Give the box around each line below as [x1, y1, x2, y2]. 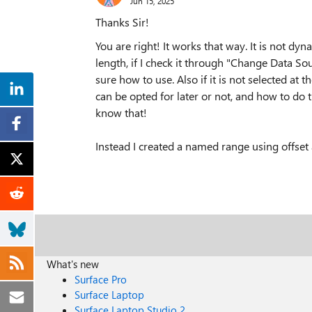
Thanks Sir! [95, 15, 149, 29]
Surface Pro [75, 272, 127, 286]
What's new [47, 257, 100, 271]
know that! [95, 105, 147, 120]
